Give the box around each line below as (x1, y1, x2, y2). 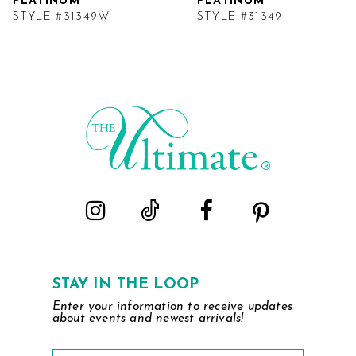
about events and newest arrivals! (52, 312, 244, 326)
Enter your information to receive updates (52, 300, 293, 314)
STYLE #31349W (12, 11, 110, 24)
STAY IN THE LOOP (52, 277, 199, 292)
